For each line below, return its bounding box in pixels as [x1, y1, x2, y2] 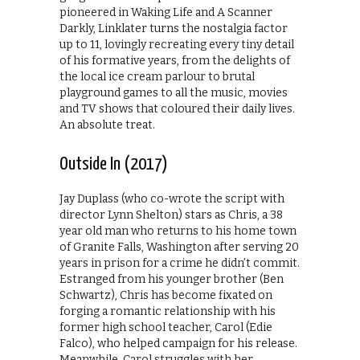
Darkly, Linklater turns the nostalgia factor [59, 21, 288, 35]
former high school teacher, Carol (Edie [59, 320, 272, 334]
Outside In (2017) [59, 154, 168, 174]
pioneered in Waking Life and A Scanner [59, 5, 272, 19]
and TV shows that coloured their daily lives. [59, 101, 295, 116]
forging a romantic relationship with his [59, 304, 276, 318]
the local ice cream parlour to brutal [59, 69, 255, 84]
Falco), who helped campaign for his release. [59, 336, 297, 350]
